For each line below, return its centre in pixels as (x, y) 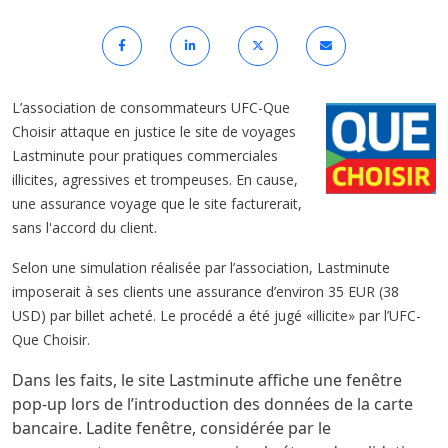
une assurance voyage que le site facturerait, (157, 203)
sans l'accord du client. (84, 227)
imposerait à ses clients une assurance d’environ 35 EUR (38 (205, 291)
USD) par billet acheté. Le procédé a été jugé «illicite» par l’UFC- (216, 315)
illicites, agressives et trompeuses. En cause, (155, 179)
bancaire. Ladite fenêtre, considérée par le (171, 427)
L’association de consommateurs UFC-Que (151, 107)
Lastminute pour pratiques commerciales (145, 155)
